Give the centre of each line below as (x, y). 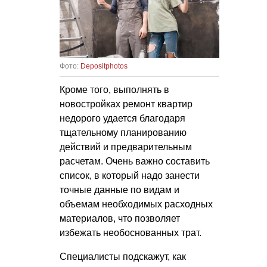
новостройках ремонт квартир (126, 104)
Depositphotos (104, 66)
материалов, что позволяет (120, 218)
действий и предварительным (126, 147)
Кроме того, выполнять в (114, 89)
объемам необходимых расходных (136, 204)
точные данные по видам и (119, 190)
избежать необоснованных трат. (131, 232)
